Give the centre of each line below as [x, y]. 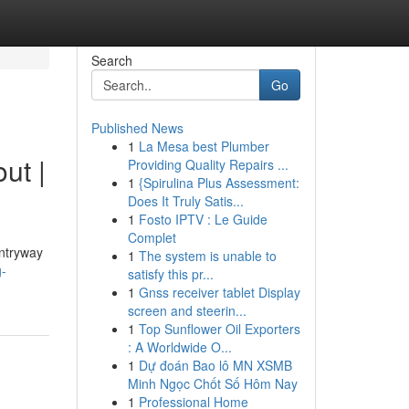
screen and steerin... [187, 310]
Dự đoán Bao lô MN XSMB [215, 365]
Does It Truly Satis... [185, 201]
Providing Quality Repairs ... [208, 164]
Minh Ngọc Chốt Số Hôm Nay [212, 383]
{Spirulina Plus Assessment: [219, 183]
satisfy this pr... [170, 274]
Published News [137, 128]
